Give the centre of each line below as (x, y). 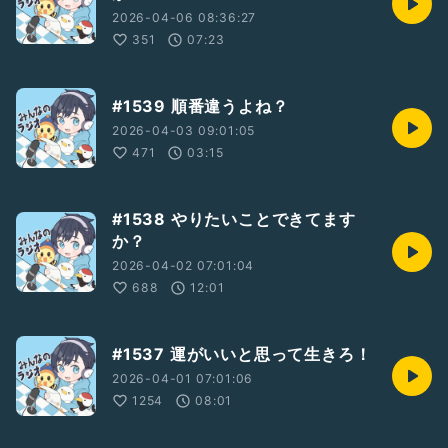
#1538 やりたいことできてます (234, 219)
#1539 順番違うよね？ (200, 106)
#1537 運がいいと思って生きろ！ (242, 354)
